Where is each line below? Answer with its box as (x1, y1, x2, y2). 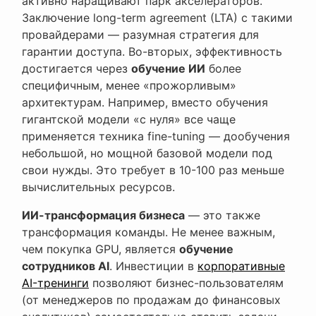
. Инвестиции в (109, 259, 197, 274)
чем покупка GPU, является (22, 242, 179, 257)
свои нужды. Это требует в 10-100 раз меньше (22, 163, 284, 178)
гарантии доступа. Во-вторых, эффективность (22, 44, 282, 59)
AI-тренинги (22, 276, 89, 291)
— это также (185, 208, 260, 223)
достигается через (22, 61, 131, 76)
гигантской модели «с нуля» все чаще (22, 112, 236, 127)
